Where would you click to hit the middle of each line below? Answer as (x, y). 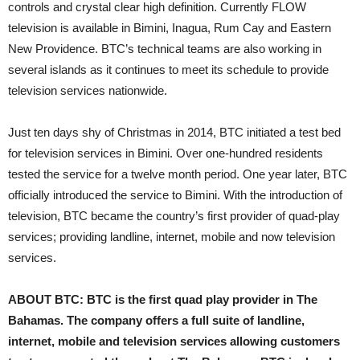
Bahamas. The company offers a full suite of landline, (156, 320)
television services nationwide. (88, 90)
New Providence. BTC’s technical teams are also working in (165, 49)
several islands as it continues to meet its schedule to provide (168, 70)
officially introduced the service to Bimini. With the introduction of (175, 195)
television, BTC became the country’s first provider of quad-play (174, 216)
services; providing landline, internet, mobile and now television (172, 237)
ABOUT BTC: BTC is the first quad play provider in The (163, 299)
